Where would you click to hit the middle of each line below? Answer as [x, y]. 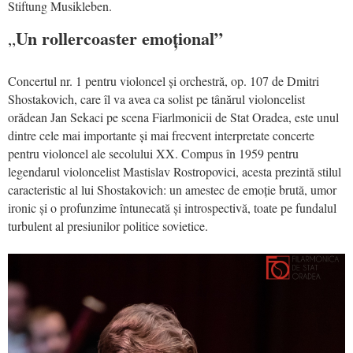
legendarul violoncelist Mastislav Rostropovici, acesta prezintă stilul [175, 172]
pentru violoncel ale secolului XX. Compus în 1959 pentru [153, 154]
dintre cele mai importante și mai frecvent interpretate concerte [161, 136]
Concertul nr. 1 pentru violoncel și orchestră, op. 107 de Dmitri [163, 81]
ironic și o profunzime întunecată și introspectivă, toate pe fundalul [172, 208]
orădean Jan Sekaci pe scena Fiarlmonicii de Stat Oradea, [151, 117]
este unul [317, 117]
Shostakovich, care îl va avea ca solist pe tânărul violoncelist [156, 99]
